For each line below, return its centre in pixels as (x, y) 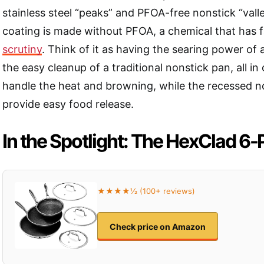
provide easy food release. (68, 104)
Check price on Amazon (158, 226)
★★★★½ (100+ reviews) (146, 191)
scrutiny (22, 49)
